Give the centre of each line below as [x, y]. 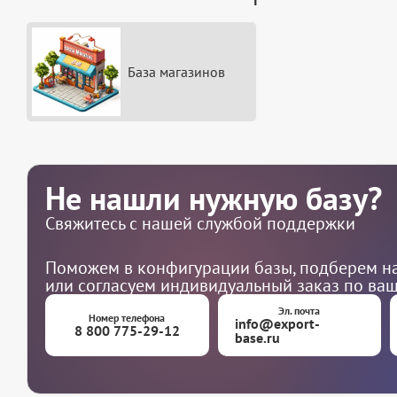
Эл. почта [300, 311]
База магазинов [176, 72]
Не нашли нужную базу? [214, 198]
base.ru [258, 338]
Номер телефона [127, 318]
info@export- [278, 324]
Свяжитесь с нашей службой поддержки [200, 224]
